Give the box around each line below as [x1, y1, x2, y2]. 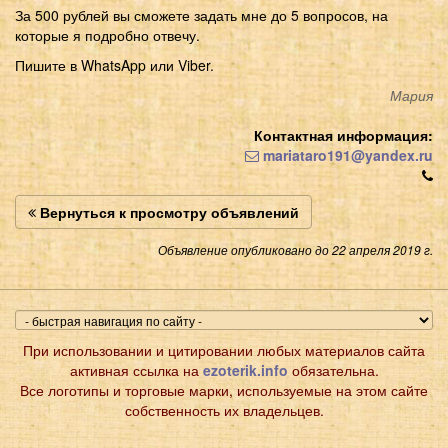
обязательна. [287, 359, 379, 380]
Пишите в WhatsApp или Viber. [15, 54, 214, 75]
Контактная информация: [254, 124, 433, 145]
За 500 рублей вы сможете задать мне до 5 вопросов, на [15, 4, 388, 25]
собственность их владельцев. [124, 399, 324, 420]
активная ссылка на [69, 359, 203, 380]
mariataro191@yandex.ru [259, 144, 433, 165]
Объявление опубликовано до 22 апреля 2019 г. [158, 241, 433, 258]
